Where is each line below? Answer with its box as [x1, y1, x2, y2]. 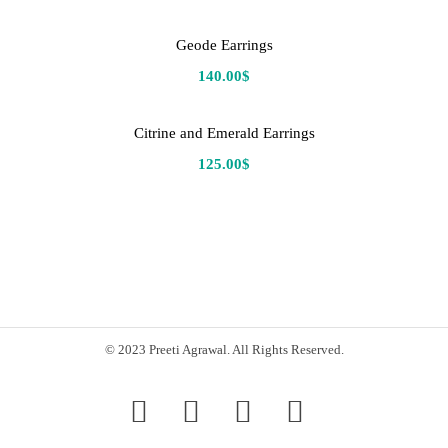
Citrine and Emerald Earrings [133, 124, 315, 141]
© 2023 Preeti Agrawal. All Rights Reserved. [104, 342, 344, 358]
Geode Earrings [175, 36, 273, 53]
